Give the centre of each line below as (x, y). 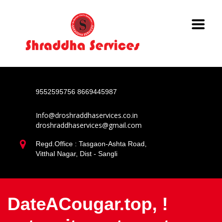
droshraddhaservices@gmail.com (89, 125)
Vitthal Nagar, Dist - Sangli (77, 154)
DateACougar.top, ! (88, 204)
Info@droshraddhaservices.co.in (87, 115)
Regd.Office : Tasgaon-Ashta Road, (91, 144)
